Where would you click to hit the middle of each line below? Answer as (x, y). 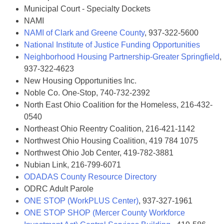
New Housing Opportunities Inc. (80, 81)
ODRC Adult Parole (59, 189)
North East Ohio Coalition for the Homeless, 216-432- (118, 105)
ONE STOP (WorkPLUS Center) (81, 201)
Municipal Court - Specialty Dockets (87, 9)
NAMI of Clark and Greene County (84, 33)
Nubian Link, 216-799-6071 (72, 165)
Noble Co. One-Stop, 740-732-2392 (87, 93)
